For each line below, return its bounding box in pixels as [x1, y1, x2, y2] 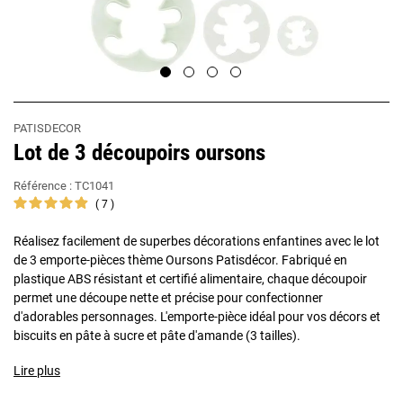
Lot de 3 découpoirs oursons [13, 139, 265, 166]
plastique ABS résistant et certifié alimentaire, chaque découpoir [13, 272, 367, 286]
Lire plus [13, 363, 60, 378]
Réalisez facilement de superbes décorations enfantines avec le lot [13, 234, 380, 248]
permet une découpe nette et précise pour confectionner [13, 291, 323, 305]
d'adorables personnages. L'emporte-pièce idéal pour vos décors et [13, 309, 381, 324]
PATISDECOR [13, 121, 81, 135]
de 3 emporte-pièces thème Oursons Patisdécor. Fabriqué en [13, 253, 347, 267]
